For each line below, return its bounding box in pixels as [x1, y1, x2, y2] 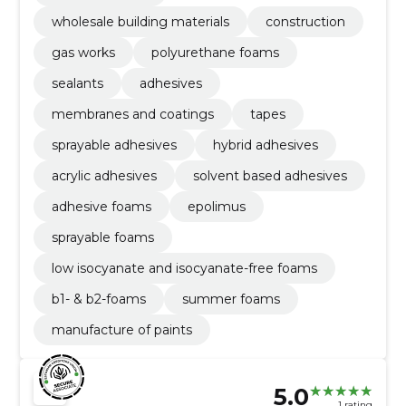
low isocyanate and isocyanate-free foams [51, 260, 317, 277]
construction [265, 14, 345, 31]
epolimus [187, 198, 246, 216]
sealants [51, 75, 103, 92]
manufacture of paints [51, 322, 192, 339]
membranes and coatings [51, 106, 214, 123]
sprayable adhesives [51, 137, 177, 154]
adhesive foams [51, 198, 151, 216]
